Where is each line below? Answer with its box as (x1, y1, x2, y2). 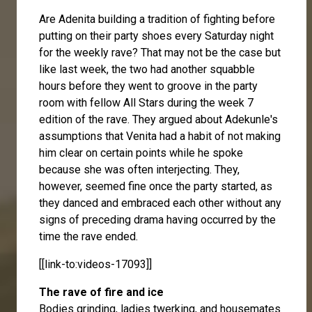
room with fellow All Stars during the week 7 (39, 95, 253, 109)
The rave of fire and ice (39, 285, 164, 299)
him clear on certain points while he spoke (39, 146, 243, 159)
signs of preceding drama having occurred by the (39, 212, 276, 226)
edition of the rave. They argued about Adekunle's (39, 112, 278, 126)
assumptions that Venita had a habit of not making (39, 129, 281, 143)
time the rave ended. (39, 229, 138, 243)
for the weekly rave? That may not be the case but (39, 45, 281, 59)
